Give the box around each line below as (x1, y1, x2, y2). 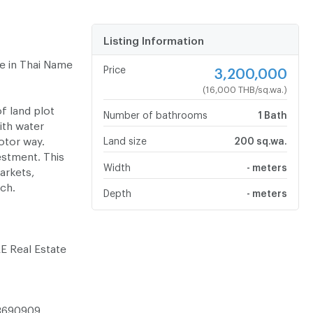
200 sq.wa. (233, 135, 287, 143)
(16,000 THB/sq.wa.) (202, 84, 287, 92)
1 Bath (257, 108, 287, 117)
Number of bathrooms (103, 108, 208, 117)
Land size (103, 135, 147, 143)
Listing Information (103, 34, 204, 43)
